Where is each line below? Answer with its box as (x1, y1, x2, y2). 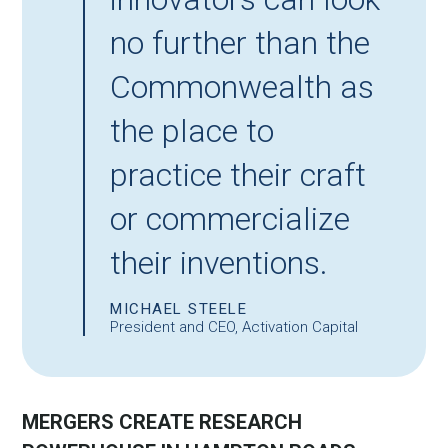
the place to (110, 111, 275, 150)
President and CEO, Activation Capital (110, 317, 359, 336)
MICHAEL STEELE (110, 299, 248, 318)
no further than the (110, 23, 371, 62)
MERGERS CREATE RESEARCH (22, 409, 303, 434)
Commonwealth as (110, 67, 375, 106)
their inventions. (110, 243, 329, 282)
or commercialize (110, 199, 351, 238)
